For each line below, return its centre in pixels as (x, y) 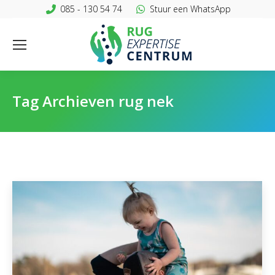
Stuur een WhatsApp (190, 9)
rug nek (146, 101)
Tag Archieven (65, 101)
